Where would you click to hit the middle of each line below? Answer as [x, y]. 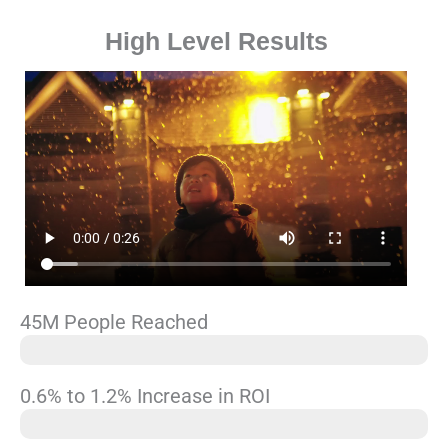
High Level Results [216, 41]
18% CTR [52, 423]
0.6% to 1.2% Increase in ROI [145, 395]
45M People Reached [114, 321]
